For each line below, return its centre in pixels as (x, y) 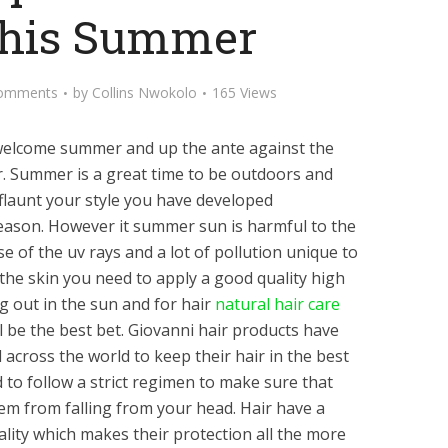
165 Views (244, 92)
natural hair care (277, 304)
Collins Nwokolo (144, 92)
